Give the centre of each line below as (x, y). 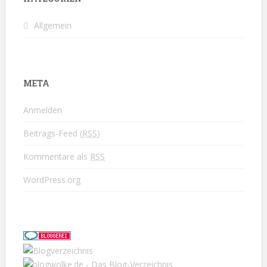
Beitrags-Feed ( (53, 133)
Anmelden (43, 110)
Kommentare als (57, 156)
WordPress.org (52, 179)
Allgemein (53, 25)
